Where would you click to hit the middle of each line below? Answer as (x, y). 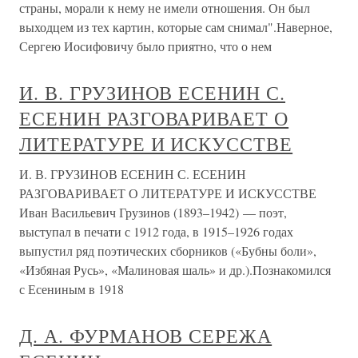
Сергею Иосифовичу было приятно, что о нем (145, 46)
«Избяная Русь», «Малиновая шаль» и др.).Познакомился (175, 270)
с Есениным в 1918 (72, 289)
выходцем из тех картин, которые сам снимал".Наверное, (176, 27)
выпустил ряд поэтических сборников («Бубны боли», (168, 251)
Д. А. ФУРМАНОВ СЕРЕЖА (146, 336)
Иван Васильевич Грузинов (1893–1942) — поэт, (153, 212)
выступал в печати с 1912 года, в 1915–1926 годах (156, 231)
